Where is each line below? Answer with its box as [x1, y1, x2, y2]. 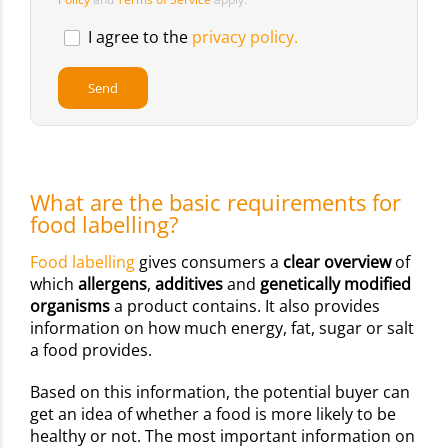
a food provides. [30, 339, 156, 362]
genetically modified [260, 273, 411, 296]
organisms [30, 295, 110, 318]
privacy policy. [192, 26, 298, 49]
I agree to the [88, 26, 192, 49]
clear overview [283, 251, 391, 274]
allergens [78, 273, 147, 296]
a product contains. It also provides [110, 295, 380, 318]
